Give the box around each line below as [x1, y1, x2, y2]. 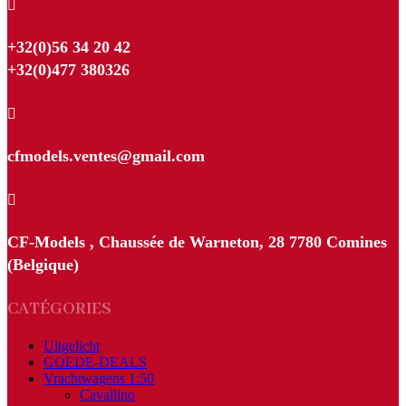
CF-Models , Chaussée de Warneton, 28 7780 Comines [7, 233, 387, 252]
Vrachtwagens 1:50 [43, 371, 154, 387]
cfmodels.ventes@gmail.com [7, 147, 205, 166]
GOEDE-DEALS [43, 354, 147, 371]
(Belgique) [7, 256, 79, 275]
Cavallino [80, 387, 135, 403]
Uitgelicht [43, 338, 100, 354]
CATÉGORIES [7, 298, 111, 321]
